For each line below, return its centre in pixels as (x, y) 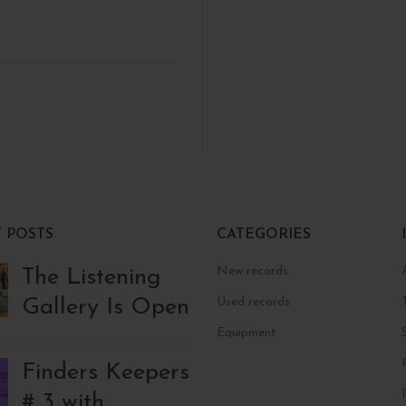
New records (252, 272)
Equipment (246, 333)
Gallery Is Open (105, 308)
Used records (253, 303)
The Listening (91, 278)
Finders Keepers (105, 373)
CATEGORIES (264, 235)
